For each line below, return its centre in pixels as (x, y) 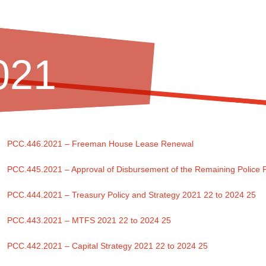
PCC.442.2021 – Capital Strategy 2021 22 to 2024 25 (108, 246)
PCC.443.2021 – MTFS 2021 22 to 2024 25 (89, 221)
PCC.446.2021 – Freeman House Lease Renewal (101, 144)
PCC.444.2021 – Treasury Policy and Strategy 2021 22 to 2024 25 (132, 195)
